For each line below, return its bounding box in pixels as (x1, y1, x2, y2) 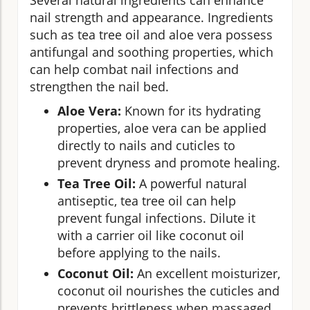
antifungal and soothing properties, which (30, 43, 273, 60)
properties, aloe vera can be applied (57, 119, 266, 136)
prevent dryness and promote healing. (57, 154, 280, 171)
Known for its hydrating (121, 102, 261, 119)
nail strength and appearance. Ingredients (30, 8, 273, 26)
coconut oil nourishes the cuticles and (57, 282, 280, 299)
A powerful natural (136, 174, 247, 192)
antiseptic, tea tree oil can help (57, 192, 236, 209)
